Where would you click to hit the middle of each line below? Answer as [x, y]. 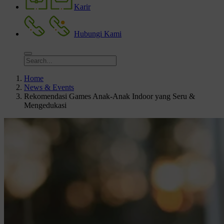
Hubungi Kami [98, 34]
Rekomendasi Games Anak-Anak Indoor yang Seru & [109, 96]
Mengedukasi [45, 105]
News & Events [49, 87]
